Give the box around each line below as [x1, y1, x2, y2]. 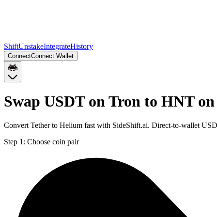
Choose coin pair [27, 137, 79, 146]
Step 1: [4, 137, 25, 146]
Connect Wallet [31, 52, 74, 60]
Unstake [18, 42, 44, 50]
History [70, 42, 93, 50]
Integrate [44, 42, 70, 50]
